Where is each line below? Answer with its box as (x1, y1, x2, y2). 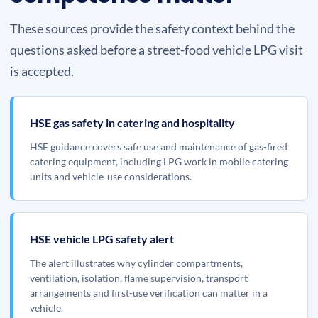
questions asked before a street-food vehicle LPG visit (10, 42, 303, 57)
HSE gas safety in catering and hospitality (30, 116, 235, 129)
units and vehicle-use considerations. (30, 170, 192, 182)
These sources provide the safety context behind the (10, 21, 295, 36)
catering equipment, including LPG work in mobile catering (30, 155, 288, 168)
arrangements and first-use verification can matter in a (30, 287, 268, 299)
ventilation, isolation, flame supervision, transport (30, 272, 248, 284)
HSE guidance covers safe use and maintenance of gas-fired (30, 141, 287, 153)
